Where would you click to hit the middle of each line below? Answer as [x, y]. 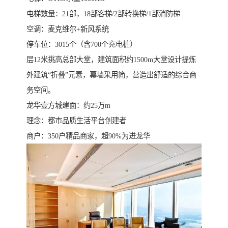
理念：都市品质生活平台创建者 [76, 121]
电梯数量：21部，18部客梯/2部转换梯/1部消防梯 [103, 14]
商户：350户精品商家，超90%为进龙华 [88, 136]
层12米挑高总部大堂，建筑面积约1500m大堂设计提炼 [111, 60]
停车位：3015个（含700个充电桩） [82, 45]
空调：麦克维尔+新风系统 [68, 29]
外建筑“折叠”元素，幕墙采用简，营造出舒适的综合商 [111, 75]
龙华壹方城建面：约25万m [68, 106]
